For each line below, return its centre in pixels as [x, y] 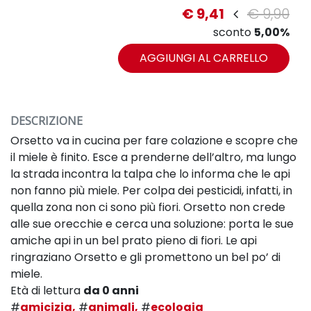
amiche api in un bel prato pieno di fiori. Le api [134, 240]
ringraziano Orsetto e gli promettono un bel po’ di [145, 257]
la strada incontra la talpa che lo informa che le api [150, 174]
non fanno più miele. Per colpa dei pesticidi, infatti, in [151, 190]
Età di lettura [47, 290]
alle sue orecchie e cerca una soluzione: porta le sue [152, 224]
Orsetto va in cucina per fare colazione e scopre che [154, 140]
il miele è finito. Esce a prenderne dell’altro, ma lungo [153, 157]
